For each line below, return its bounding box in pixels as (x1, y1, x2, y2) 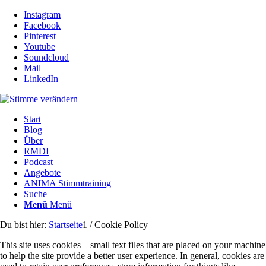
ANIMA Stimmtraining (24, 178, 111, 188)
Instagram (24, 9, 61, 20)
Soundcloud (24, 52, 69, 62)
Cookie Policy (94, 220, 148, 230)
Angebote (24, 167, 61, 178)
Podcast (24, 157, 53, 167)
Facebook (24, 20, 61, 30)
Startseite (49, 220, 83, 230)
